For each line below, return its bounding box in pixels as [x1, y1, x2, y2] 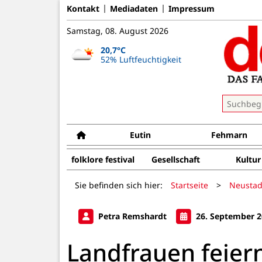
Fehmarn [211, 129, 248, 140]
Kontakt [67, 2, 99, 14]
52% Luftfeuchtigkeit [100, 53, 181, 65]
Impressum [168, 2, 215, 14]
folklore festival [71, 154, 135, 165]
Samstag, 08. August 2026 [67, 25, 168, 36]
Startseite [171, 179, 208, 191]
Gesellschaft [151, 154, 200, 165]
